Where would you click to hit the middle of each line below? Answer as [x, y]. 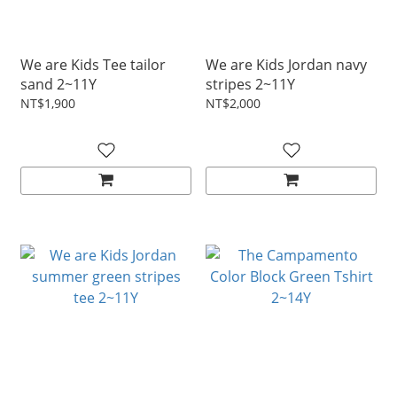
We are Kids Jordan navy [286, 65]
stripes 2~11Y [250, 85]
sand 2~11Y [58, 85]
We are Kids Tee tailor [93, 65]
